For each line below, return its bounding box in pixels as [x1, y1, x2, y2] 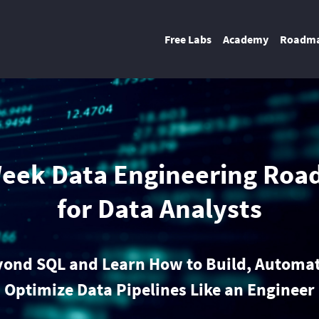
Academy [223, 32, 268, 46]
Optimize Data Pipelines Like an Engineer [4, 278, 315, 300]
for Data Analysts [57, 191, 262, 225]
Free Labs [164, 32, 211, 46]
